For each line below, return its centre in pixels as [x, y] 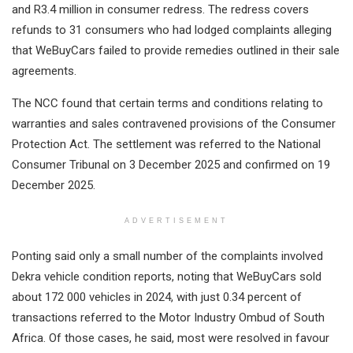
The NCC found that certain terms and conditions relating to [167, 104]
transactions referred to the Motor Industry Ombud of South [168, 318]
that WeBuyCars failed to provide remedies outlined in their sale [176, 51]
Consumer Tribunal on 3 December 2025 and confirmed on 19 [171, 165]
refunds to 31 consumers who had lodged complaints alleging [172, 30]
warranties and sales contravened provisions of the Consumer [174, 124]
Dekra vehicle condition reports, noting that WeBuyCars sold [167, 277]
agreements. [44, 71]
